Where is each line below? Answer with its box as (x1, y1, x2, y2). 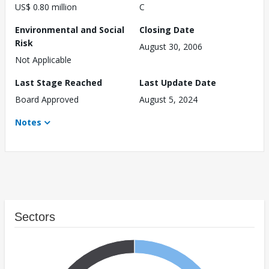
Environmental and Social (15, 24, 124, 36)
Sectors (14, 210, 55, 224)
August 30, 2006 (139, 41, 202, 53)
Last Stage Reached (15, 77, 102, 89)
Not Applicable (15, 54, 71, 66)
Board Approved (15, 94, 79, 106)
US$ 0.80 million (15, 1, 77, 13)
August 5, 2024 (139, 94, 198, 106)
